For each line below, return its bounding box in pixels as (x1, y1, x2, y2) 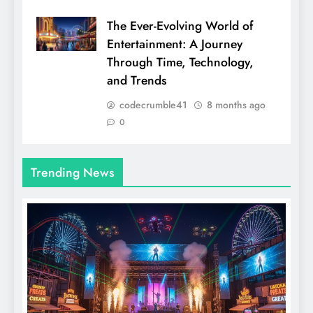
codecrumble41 (119, 98, 187, 112)
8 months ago (207, 98, 265, 112)
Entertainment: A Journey (107, 35, 242, 54)
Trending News (31, 163, 115, 182)
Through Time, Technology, (107, 53, 254, 72)
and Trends (107, 71, 166, 90)
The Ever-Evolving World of (107, 17, 253, 36)
